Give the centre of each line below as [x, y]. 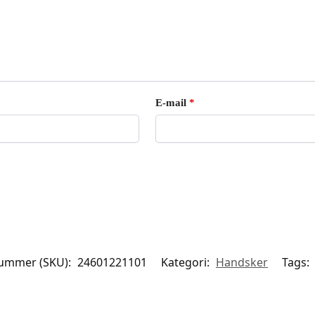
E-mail [173, 102]
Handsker [242, 263]
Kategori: [187, 263]
